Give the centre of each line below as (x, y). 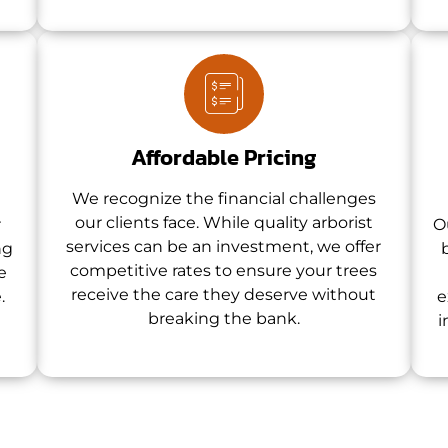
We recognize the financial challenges (223, 198)
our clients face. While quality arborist (223, 222)
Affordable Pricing (224, 157)
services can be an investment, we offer (224, 246)
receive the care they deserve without (224, 294)
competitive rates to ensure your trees (224, 270)
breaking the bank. (223, 318)
